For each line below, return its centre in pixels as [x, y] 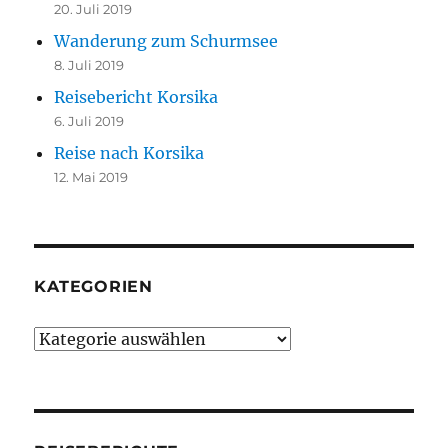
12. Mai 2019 [91, 177]
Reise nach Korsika [129, 153]
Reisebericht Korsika [136, 97]
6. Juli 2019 [89, 121]
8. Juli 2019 [89, 65]
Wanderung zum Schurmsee [166, 41]
